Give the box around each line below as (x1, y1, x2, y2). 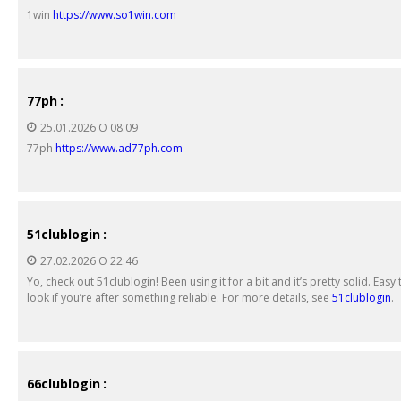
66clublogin (27, 374, 100, 392)
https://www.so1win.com (53, 6, 176, 22)
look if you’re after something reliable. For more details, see (27, 289, 332, 305)
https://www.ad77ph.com (55, 140, 183, 156)
